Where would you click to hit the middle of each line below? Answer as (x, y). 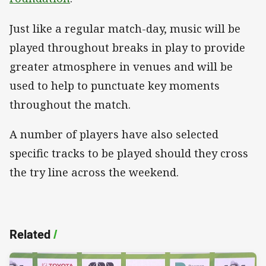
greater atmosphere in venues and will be (121, 66)
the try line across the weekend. (94, 172)
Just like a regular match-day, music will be (125, 28)
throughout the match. (70, 104)
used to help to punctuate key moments (115, 85)
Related (30, 234)
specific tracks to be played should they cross (129, 153)
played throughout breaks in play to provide (127, 47)
